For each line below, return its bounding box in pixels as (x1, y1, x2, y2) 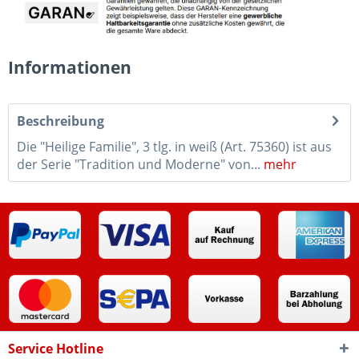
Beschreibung (17, 111, 104, 130)
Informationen (8, 55, 131, 79)
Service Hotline (8, 339, 103, 357)
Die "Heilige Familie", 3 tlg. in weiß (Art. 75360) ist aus (17, 137, 332, 155)
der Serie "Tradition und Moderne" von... (17, 155, 260, 173)
